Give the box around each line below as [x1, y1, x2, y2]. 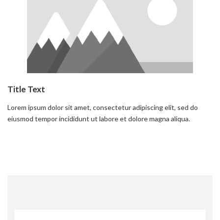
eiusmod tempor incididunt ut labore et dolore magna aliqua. [7, 114, 190, 123]
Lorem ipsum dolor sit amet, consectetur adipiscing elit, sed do [7, 103, 198, 111]
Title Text [7, 83, 45, 94]
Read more [13, 137, 44, 145]
